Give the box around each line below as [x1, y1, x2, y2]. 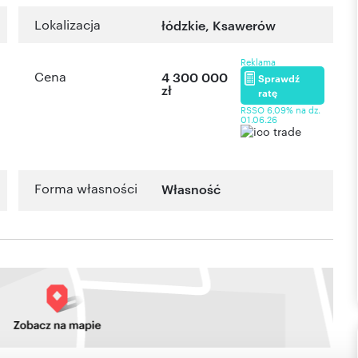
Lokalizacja [34, 16, 101, 34]
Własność [161, 180, 221, 198]
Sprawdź [258, 71, 300, 86]
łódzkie [161, 16, 206, 34]
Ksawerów [213, 16, 276, 34]
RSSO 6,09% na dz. [241, 103, 321, 117]
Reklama [241, 55, 276, 69]
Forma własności [34, 180, 137, 197]
